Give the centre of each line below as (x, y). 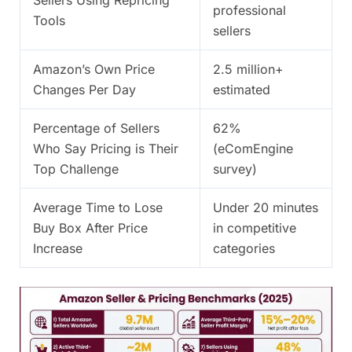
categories (244, 248)
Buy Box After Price (90, 227)
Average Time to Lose (98, 207)
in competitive (255, 227)
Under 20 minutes (266, 207)
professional (249, 10)
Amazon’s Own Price (94, 69)
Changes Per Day (84, 89)
